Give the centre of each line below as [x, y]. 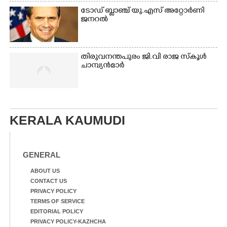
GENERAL [42, 155]
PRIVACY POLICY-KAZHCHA [68, 222]
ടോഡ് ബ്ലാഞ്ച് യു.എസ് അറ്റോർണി [143, 12]
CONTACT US [49, 181]
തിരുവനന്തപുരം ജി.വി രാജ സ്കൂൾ [144, 58]
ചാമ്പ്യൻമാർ [103, 66]
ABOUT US [45, 171]
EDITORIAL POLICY [57, 212]
